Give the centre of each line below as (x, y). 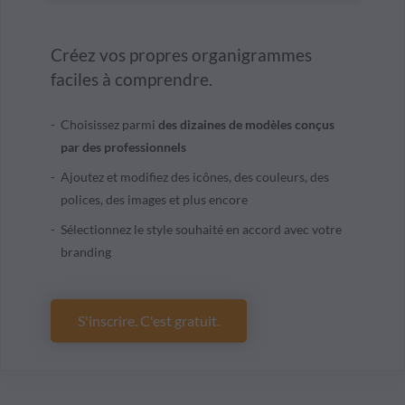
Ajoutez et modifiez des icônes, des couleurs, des (195, 177)
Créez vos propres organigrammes (181, 55)
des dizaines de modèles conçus (246, 125)
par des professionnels (123, 147)
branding (86, 252)
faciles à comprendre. (132, 80)
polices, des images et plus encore (154, 200)
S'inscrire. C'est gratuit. (149, 321)
